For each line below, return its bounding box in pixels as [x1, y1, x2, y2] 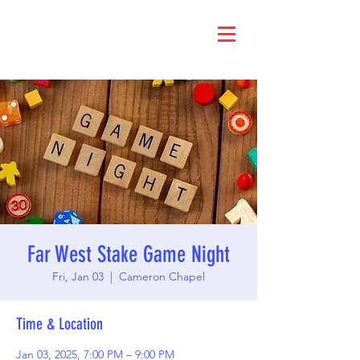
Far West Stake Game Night [27, 241, 230, 268]
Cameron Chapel [119, 269, 205, 284]
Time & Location [16, 314, 103, 333]
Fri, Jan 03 [52, 269, 104, 284]
